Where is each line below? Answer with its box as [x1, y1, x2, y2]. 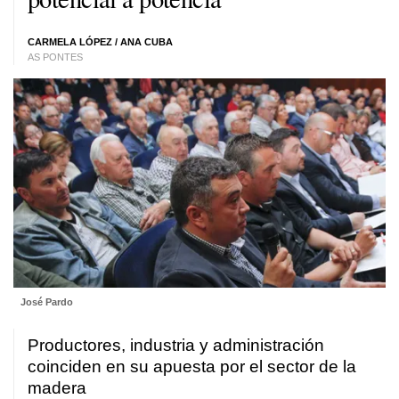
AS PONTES [28, 52, 83, 62]
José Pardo [20, 297, 73, 308]
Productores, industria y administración [28, 336, 324, 355]
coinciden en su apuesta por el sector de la [28, 357, 356, 377]
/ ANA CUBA [112, 37, 173, 47]
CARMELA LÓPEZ [28, 37, 112, 47]
